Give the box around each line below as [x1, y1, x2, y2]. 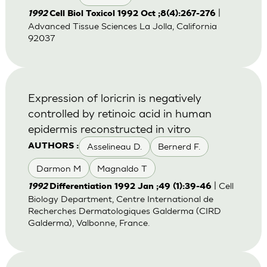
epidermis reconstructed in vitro [27, 121, 191, 135]
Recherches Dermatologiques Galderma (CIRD [27, 205, 221, 216]
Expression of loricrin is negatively [27, 90, 201, 104]
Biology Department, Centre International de [27, 193, 213, 204]
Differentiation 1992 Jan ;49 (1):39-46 [49, 182, 212, 191]
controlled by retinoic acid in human [27, 105, 212, 120]
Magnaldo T [97, 163, 148, 173]
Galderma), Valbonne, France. [27, 217, 150, 228]
